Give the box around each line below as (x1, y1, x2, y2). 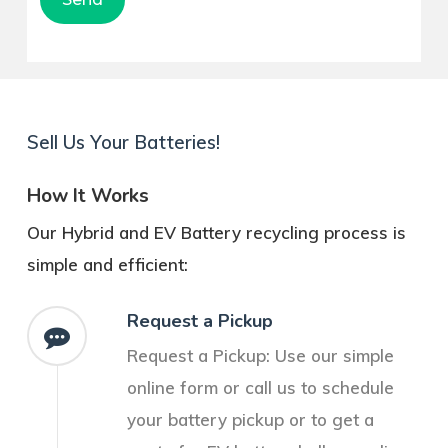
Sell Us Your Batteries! (26, 130, 220, 154)
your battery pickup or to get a (126, 409, 374, 431)
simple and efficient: (26, 253, 188, 275)
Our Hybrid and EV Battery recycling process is (26, 221, 406, 243)
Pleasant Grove (257, 11, 381, 33)
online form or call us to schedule (126, 377, 394, 399)
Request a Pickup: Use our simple (126, 345, 394, 367)
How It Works (26, 182, 149, 209)
